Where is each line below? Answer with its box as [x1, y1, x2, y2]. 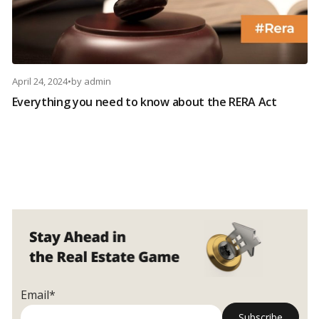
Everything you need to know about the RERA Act [11, 94, 277, 110]
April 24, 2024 [11, 75, 68, 88]
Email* [20, 287, 56, 303]
